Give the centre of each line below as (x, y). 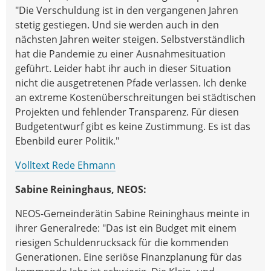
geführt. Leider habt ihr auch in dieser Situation (123, 68)
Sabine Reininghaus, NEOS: (81, 189)
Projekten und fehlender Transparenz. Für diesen (127, 112)
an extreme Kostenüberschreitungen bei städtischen (135, 97)
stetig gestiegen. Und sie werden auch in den (117, 24)
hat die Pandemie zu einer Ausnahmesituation (120, 54)
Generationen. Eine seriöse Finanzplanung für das (129, 257)
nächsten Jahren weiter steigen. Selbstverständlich (130, 39)
